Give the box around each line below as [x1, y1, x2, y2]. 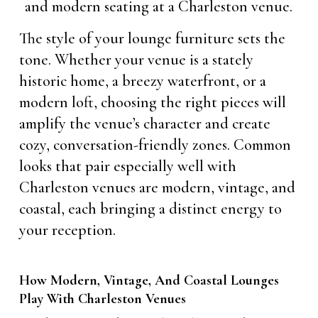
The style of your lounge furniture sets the [18, 29, 285, 48]
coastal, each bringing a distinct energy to [18, 199, 282, 218]
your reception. [18, 221, 116, 239]
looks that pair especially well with [18, 157, 236, 175]
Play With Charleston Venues [18, 290, 186, 307]
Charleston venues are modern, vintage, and [18, 178, 295, 197]
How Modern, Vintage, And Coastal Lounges [18, 272, 279, 289]
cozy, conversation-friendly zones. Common [18, 136, 291, 154]
